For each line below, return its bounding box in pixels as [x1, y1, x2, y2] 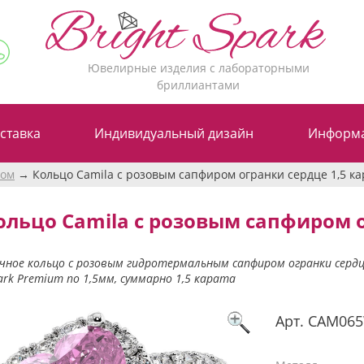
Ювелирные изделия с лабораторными [87, 59, 310, 76]
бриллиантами [157, 76, 240, 93]
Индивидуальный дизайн [94, 123, 254, 142]
